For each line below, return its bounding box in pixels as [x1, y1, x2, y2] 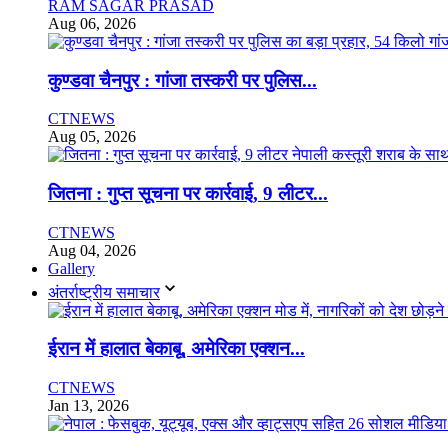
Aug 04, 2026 [48, 241, 136, 259]
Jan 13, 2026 [48, 397, 129, 415]
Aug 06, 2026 [48, 14, 136, 32]
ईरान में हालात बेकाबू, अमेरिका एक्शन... [48, 338, 305, 360]
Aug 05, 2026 [48, 128, 136, 146]
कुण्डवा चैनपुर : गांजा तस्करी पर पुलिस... [48, 69, 317, 91]
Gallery [48, 259, 95, 277]
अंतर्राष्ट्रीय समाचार [48, 283, 160, 301]
